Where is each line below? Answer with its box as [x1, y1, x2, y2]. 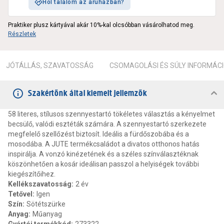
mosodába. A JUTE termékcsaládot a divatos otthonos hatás [8, 140, 199, 148]
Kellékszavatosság [8, 180, 71, 188]
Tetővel [8, 190, 32, 198]
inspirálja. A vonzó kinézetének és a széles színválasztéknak [8, 150, 198, 158]
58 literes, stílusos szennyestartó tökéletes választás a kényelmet [8, 110, 215, 118]
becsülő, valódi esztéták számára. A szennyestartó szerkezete [8, 120, 206, 128]
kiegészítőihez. [8, 170, 55, 178]
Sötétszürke [26, 200, 65, 208]
